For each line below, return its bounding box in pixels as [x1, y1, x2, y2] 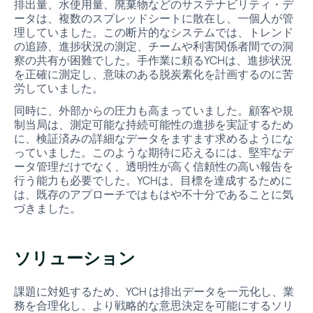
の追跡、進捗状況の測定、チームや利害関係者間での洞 [13, 38, 293, 54]
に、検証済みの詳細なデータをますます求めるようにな [13, 130, 293, 146]
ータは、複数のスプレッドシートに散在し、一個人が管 [13, 10, 293, 26]
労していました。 [13, 80, 103, 96]
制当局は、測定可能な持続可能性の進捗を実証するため [13, 116, 293, 132]
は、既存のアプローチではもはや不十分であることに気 [13, 186, 293, 202]
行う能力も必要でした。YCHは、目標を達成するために [13, 172, 292, 188]
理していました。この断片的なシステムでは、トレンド [13, 24, 293, 40]
